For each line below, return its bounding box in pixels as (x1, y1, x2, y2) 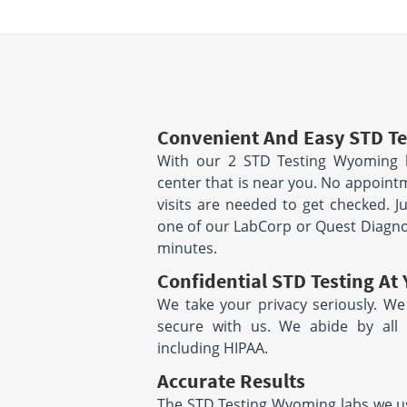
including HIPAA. (157, 338, 268, 358)
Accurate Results (157, 368, 305, 393)
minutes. (157, 238, 217, 258)
